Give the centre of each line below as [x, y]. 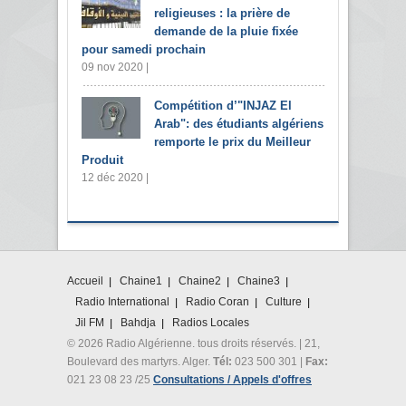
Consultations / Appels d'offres [232, 380]
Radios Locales [211, 323]
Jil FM [90, 323]
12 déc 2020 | [115, 178]
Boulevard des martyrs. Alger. [140, 362]
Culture [284, 302]
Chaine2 [200, 281]
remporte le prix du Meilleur [232, 142]
